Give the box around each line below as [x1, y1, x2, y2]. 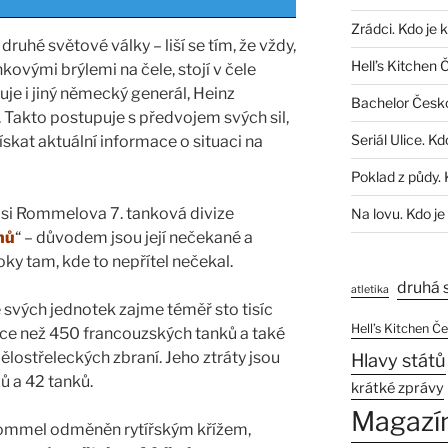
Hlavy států [350, 349, 446, 373]
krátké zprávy [350, 379, 444, 398]
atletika [350, 283, 389, 297]
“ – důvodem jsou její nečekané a [15, 228, 253, 248]
